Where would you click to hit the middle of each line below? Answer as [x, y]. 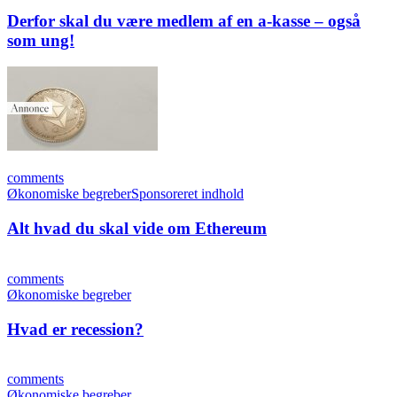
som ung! [41, 40]
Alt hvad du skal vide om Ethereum [137, 229]
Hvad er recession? [75, 329]
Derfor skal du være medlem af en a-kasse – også [184, 20]
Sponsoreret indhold [187, 194]
